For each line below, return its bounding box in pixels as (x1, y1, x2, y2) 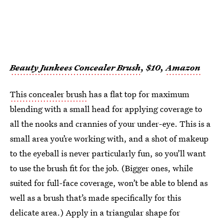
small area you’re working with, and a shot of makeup (10, 133, 209, 145)
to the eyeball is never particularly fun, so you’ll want (10, 147, 206, 159)
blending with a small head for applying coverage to (10, 103, 202, 115)
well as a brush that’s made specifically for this (10, 192, 181, 204)
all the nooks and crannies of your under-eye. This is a (10, 118, 211, 130)
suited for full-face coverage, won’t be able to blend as (10, 177, 208, 189)
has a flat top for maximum (87, 88, 189, 100)
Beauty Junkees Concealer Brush (10, 62, 141, 74)
